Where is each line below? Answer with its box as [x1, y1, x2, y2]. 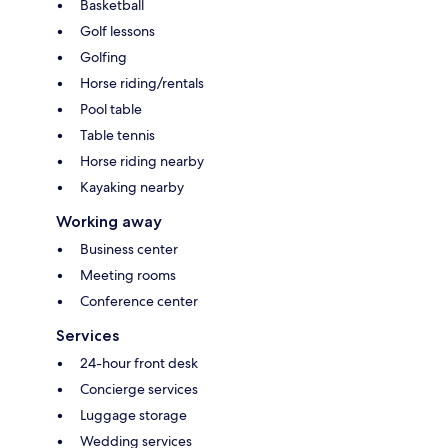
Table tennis [80, 125, 155, 144]
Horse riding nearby [80, 151, 204, 170]
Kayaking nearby [80, 177, 184, 196]
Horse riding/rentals [80, 73, 204, 92]
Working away [56, 211, 162, 231]
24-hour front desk [80, 353, 198, 372]
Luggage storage [80, 405, 187, 424]
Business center [80, 239, 178, 258]
